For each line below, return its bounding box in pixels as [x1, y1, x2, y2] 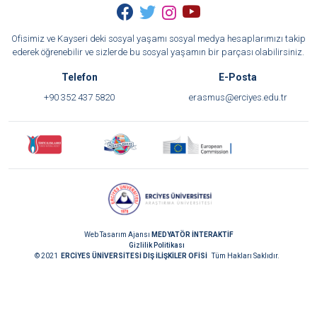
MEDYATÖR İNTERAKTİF [151, 230, 234, 238]
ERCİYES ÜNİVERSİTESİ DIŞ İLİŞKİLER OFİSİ [61, 251, 207, 260]
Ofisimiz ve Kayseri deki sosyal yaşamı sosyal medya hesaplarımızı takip [11, 33, 306, 44]
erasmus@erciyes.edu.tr [188, 92, 287, 103]
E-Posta [219, 71, 257, 83]
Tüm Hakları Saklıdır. [207, 251, 282, 260]
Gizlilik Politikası [128, 241, 186, 249]
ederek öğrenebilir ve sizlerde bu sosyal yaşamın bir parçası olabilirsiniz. [13, 47, 304, 57]
